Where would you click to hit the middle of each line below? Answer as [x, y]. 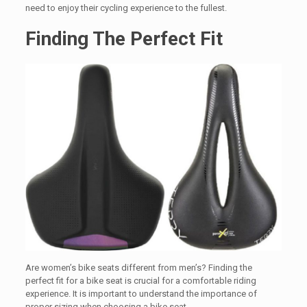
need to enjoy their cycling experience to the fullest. [126, 8]
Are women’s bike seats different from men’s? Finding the [138, 268]
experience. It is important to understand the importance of [141, 294]
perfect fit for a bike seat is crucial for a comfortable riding [140, 281]
